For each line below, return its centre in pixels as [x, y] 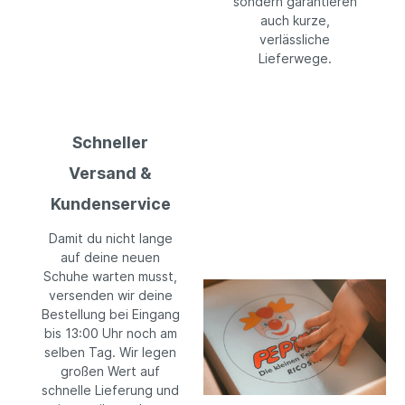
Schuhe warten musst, [110, 276]
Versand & [110, 173]
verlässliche [295, 39]
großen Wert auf [110, 371]
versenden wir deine [110, 295]
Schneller [110, 142]
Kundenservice [110, 203]
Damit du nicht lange [110, 238]
